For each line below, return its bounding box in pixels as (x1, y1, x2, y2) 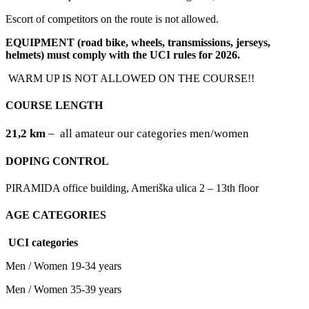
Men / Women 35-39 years (6, 283, 121, 295)
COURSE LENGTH (6, 99, 103, 112)
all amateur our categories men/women (57, 126, 252, 140)
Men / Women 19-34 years (6, 259, 121, 272)
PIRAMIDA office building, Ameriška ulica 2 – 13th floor (6, 182, 261, 195)
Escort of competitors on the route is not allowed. (6, 13, 219, 26)
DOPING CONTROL (6, 154, 109, 167)
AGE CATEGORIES (6, 209, 106, 221)
